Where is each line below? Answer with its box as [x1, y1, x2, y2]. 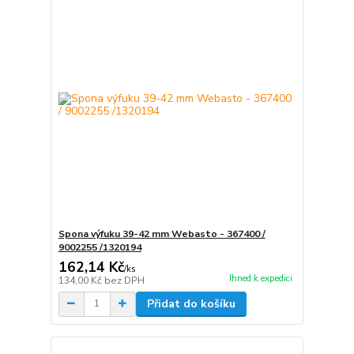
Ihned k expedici [228, 273, 292, 284]
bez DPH [104, 273, 145, 287]
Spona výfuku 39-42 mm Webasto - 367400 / [58, 227, 265, 240]
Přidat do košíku [146, 296, 235, 311]
